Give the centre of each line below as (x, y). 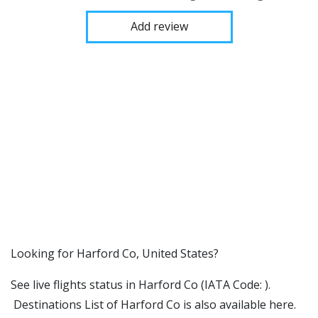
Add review (159, 26)
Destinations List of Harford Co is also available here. (153, 305)
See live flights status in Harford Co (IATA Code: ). (141, 285)
